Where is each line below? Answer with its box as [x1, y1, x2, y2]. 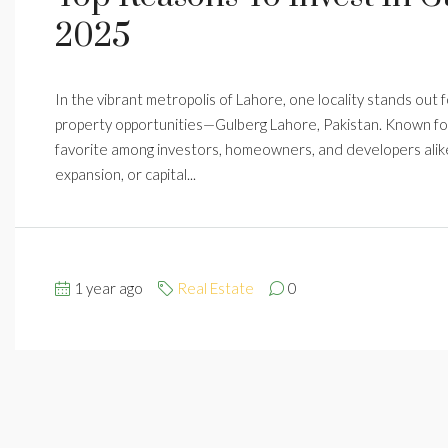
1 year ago [74, 279, 143, 298]
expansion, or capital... [55, 164, 196, 183]
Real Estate [177, 279, 254, 298]
